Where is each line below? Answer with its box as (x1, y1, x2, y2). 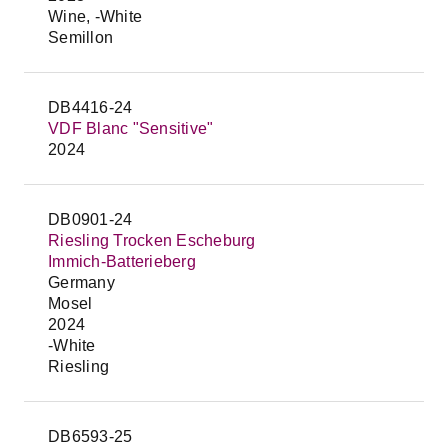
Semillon (48, 29, 113, 46)
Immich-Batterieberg (48, 253, 196, 270)
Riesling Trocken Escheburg (48, 232, 256, 249)
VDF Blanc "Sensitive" (48, 120, 214, 137)
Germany (48, 274, 115, 291)
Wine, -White (48, 8, 142, 25)
